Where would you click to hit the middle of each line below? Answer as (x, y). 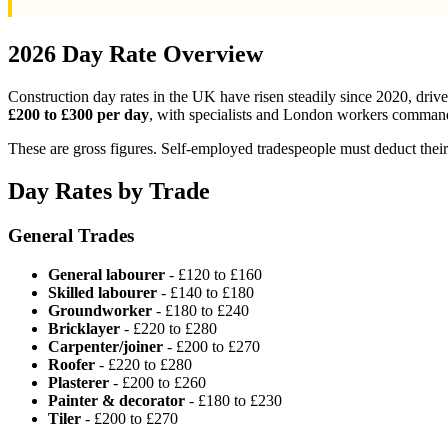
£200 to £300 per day (78, 115)
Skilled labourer (102, 292)
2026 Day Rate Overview (135, 54)
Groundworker (100, 310)
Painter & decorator (116, 400)
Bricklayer (84, 328)
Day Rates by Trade (109, 191)
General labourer (106, 274)
